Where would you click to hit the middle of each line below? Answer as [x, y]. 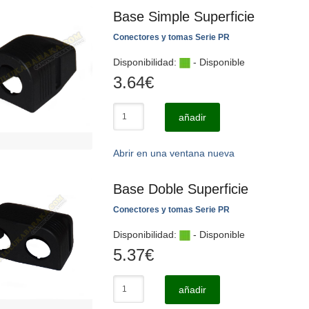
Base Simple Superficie [184, 17]
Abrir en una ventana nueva [174, 153]
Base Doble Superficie [181, 189]
